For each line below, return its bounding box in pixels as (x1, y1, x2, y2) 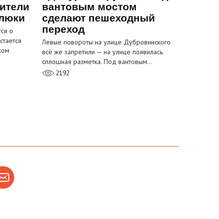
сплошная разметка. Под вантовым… (42, 57, 153, 66)
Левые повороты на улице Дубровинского (42, 38, 171, 47)
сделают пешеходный (42, 12, 155, 24)
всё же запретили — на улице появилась (42, 47, 163, 57)
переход (42, 23, 85, 35)
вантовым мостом (42, 1, 137, 13)
